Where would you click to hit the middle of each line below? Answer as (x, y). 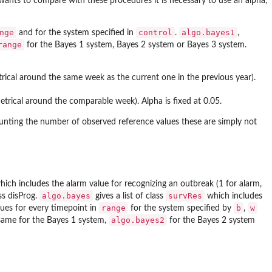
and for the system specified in (76, 33)
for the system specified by (181, 208)
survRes (185, 195)
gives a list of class (129, 196)
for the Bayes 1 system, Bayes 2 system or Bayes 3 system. (135, 45)
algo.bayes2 (138, 220)
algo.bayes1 (208, 33)
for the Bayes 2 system (211, 220)
